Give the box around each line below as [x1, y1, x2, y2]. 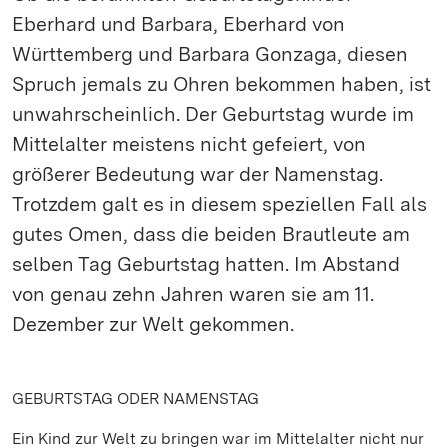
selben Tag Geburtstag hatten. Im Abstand [12, 252, 400, 276]
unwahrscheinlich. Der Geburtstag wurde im [12, 102, 414, 126]
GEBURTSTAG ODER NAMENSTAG [12, 389, 259, 408]
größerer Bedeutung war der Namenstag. [12, 162, 383, 186]
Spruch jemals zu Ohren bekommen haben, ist [12, 72, 431, 96]
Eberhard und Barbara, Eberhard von [12, 12, 345, 36]
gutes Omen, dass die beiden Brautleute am [12, 222, 410, 246]
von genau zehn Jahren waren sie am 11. [12, 282, 374, 306]
